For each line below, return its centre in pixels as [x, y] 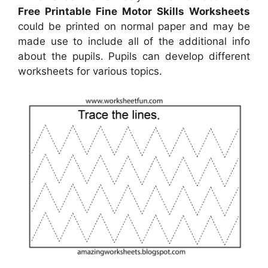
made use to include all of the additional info [134, 42]
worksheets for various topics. [90, 71]
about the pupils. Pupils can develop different [134, 57]
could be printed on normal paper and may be [134, 27]
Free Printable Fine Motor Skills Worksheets [134, 12]
